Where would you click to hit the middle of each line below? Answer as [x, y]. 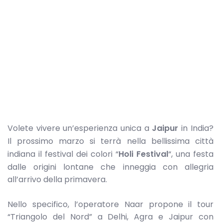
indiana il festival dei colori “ [63, 154]
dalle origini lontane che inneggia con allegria [111, 167]
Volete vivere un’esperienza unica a [80, 128]
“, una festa [191, 154]
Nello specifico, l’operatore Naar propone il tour [111, 205]
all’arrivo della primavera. [57, 179]
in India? [196, 128]
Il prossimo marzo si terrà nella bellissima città [111, 141]
